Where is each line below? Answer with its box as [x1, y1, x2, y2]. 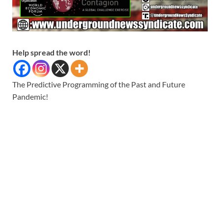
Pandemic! [12, 92, 48, 102]
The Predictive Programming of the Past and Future [12, 80, 185, 89]
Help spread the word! [12, 48, 91, 57]
